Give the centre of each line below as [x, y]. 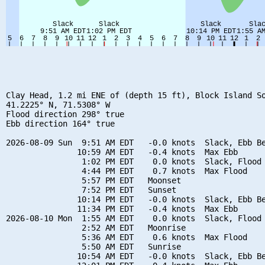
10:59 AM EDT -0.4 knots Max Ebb [122, 152]
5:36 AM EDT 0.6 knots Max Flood [127, 237]
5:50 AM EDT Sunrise [93, 246]
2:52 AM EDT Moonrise [96, 227]
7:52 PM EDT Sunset [91, 190]
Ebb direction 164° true [60, 123]
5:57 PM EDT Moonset [93, 180]
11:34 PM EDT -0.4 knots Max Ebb [122, 209]
